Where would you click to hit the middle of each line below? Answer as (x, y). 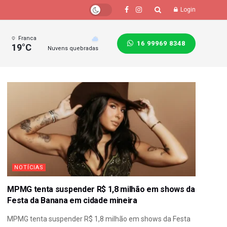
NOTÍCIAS (29, 167)
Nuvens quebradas (73, 49)
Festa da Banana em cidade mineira (72, 200)
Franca (27, 38)
